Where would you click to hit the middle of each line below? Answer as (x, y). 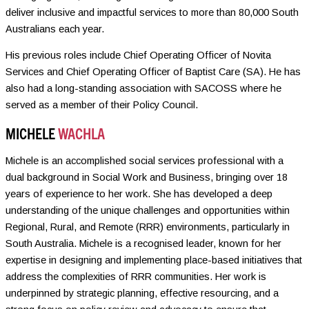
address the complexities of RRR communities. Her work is (136, 277)
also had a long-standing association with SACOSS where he (143, 89)
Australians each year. (55, 29)
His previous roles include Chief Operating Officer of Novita (138, 56)
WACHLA (81, 132)
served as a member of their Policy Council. (102, 105)
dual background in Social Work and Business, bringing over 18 (147, 178)
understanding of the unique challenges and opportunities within (148, 211)
